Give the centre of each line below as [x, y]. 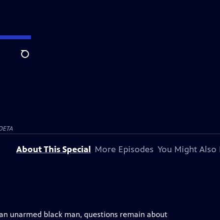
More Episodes [124, 149]
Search [33, 59]
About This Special [54, 149]
